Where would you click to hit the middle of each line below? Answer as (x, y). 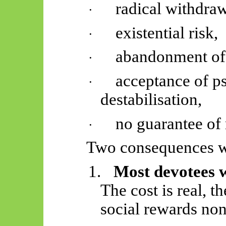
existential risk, (167, 33)
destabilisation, (151, 99)
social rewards (151, 209)
